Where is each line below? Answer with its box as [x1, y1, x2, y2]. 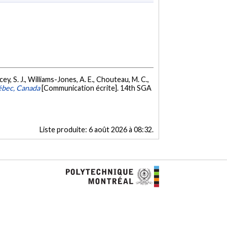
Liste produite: [39, 125, 89, 134]
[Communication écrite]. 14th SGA [42, 84, 152, 93]
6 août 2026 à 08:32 [88, 125, 152, 134]
